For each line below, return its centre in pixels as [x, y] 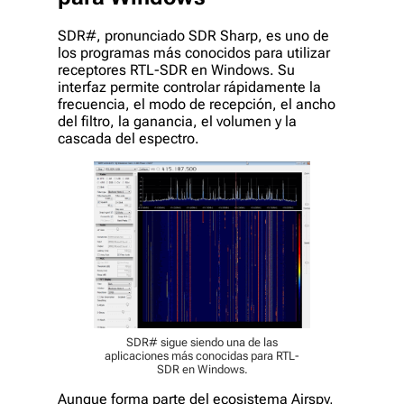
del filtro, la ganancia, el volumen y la [177, 121]
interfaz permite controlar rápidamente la [189, 87]
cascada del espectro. [129, 138]
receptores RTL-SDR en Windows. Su [176, 69]
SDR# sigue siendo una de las [202, 343]
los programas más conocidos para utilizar [194, 52]
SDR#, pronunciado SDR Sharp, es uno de [193, 35]
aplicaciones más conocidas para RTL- [202, 356]
